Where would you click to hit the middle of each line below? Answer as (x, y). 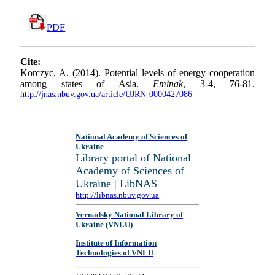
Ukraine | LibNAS (117, 184)
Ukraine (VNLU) (104, 225)
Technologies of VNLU (115, 252)
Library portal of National (134, 158)
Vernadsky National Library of (130, 215)
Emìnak (168, 84)
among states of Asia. (87, 84)
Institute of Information (116, 242)
